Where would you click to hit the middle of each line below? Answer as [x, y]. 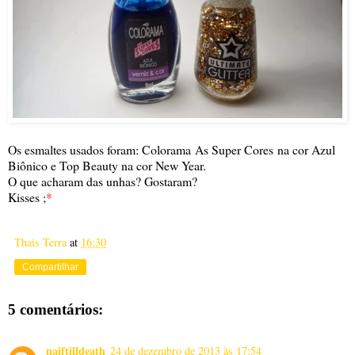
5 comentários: [55, 310]
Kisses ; [27, 197]
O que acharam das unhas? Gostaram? [103, 181]
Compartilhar [50, 267]
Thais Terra [40, 242]
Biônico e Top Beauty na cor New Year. [107, 166]
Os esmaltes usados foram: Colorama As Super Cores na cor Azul [172, 150]
